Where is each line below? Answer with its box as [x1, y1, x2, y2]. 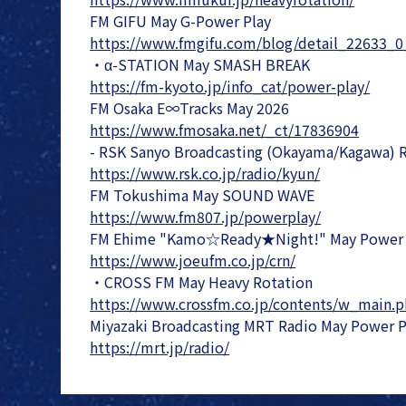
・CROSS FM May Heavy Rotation [90, 270, 314, 293]
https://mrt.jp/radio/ [90, 335, 230, 358]
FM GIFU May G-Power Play [90, 9, 272, 32]
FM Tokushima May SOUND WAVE [90, 183, 315, 206]
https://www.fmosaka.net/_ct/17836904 [90, 118, 360, 140]
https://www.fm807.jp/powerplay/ [90, 205, 322, 227]
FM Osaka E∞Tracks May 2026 [90, 96, 290, 119]
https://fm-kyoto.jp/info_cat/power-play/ [90, 74, 371, 97]
